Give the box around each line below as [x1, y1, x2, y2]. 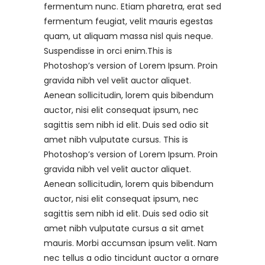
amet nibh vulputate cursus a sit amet [44, 222, 204, 234]
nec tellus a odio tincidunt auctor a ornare [44, 251, 219, 264]
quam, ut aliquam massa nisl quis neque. [44, 30, 213, 42]
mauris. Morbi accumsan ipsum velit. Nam [44, 237, 217, 249]
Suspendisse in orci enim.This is [44, 44, 172, 57]
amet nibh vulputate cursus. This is [44, 133, 188, 146]
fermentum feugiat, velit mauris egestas [44, 15, 213, 27]
